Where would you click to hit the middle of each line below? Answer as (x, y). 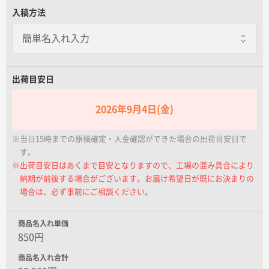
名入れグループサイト (60, 6)
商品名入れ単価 (43, 223)
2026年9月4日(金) (134, 109)
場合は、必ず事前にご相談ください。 (86, 192)
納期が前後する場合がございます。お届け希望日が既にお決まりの (137, 178)
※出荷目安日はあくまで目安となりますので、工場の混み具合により (133, 165)
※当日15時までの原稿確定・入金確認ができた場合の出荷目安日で (129, 139)
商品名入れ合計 (43, 257)
